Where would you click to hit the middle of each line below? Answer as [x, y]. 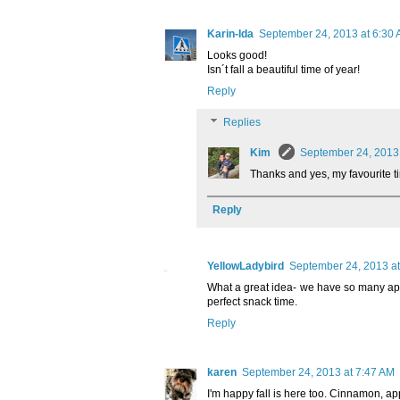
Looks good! [237, 56]
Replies [242, 123]
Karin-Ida [230, 34]
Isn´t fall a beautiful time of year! [283, 70]
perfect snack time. [252, 302]
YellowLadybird [246, 267]
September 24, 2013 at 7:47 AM [318, 373]
